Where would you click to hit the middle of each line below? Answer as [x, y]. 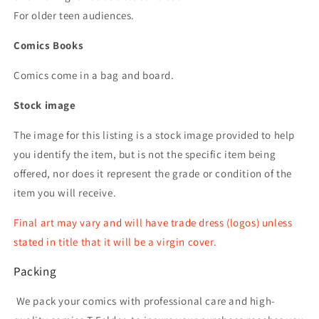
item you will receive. [66, 193]
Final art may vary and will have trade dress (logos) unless [153, 223]
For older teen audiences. [74, 15]
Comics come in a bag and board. [94, 75]
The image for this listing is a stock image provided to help [155, 135]
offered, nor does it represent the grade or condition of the [153, 173]
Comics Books [49, 45]
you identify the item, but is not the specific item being [145, 154]
